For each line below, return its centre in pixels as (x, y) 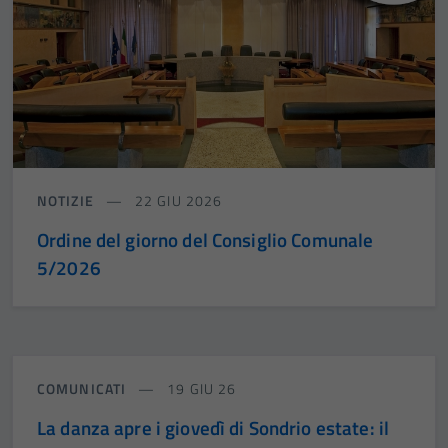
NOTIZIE (67, 200)
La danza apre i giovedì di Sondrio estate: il (213, 427)
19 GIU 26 (200, 388)
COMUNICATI (84, 388)
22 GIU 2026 (176, 200)
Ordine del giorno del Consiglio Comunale (205, 239)
